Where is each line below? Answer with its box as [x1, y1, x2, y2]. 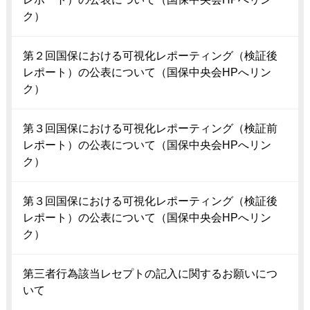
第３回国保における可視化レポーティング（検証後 [22, 194, 277, 207]
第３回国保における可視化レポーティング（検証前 [22, 122, 277, 134]
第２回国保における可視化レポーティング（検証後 [22, 49, 277, 62]
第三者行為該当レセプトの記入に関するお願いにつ [22, 267, 277, 280]
